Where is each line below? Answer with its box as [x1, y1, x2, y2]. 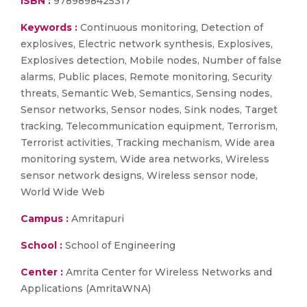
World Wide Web [21, 186, 105, 198]
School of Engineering [62, 239, 175, 251]
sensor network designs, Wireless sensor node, [21, 169, 258, 182]
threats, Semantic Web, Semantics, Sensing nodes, [21, 87, 272, 99]
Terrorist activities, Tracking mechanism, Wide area [21, 136, 275, 149]
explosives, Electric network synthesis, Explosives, [21, 38, 273, 50]
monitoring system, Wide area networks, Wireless [21, 153, 269, 165]
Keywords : [21, 21, 77, 34]
